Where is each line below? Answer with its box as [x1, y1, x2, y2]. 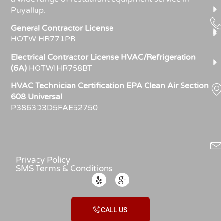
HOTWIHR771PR [11, 34, 76, 44]
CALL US [100, 206, 128, 214]
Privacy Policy [16, 155, 71, 166]
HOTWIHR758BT [29, 63, 95, 73]
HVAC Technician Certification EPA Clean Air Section [11, 81, 209, 91]
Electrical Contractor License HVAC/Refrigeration [11, 52, 196, 62]
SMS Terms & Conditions [16, 163, 113, 174]
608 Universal [11, 92, 63, 102]
